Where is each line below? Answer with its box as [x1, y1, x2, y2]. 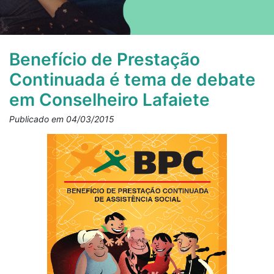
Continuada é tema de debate [9, 69, 256, 90]
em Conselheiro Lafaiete [9, 89, 210, 110]
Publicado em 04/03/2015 [9, 114, 114, 124]
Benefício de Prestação [9, 49, 200, 70]
